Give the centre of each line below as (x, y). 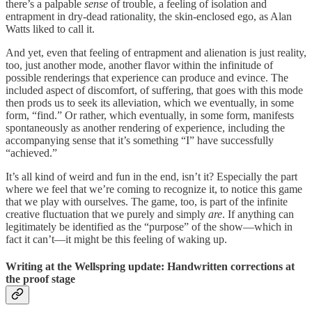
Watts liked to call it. (50, 29)
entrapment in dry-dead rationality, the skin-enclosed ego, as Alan (149, 16)
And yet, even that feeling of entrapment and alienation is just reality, (156, 52)
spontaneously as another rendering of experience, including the (145, 127)
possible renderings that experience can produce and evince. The (147, 77)
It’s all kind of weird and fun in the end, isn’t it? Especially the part (151, 176)
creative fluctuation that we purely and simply (107, 214)
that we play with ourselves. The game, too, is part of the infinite (147, 201)
